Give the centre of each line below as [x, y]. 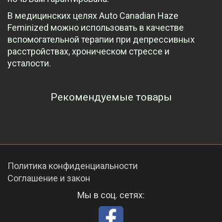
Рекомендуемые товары [111, 97]
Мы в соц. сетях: [111, 195]
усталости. [29, 63]
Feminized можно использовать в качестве [96, 28]
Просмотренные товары [111, 119]
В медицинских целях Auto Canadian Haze [93, 16]
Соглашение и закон [49, 178]
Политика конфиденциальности [73, 166]
